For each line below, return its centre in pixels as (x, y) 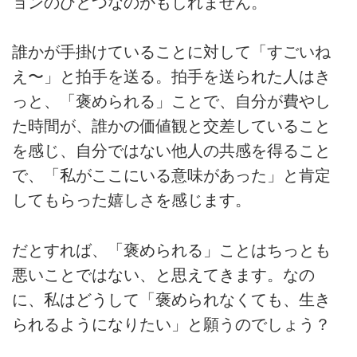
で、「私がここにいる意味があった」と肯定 (171, 176)
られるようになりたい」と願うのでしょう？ (171, 324)
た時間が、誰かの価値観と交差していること (171, 126)
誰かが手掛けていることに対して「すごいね (171, 52)
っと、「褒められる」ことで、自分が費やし (171, 102)
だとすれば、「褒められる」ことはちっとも (171, 250)
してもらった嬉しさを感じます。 (131, 200)
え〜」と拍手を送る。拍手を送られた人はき (171, 77)
